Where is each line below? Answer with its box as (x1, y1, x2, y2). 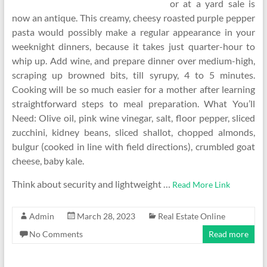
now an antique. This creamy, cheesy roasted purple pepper (11, 12, 256, 23)
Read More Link (172, 179, 230, 190)
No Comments (29, 229, 83, 239)
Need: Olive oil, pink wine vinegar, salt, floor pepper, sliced (11, 112, 256, 123)
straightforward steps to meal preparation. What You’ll (11, 98, 256, 109)
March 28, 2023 (76, 211, 135, 221)
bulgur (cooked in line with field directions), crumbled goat (11, 141, 256, 152)
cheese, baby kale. (11, 155, 84, 166)
